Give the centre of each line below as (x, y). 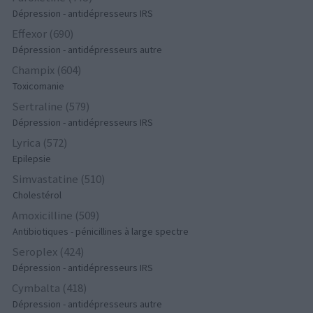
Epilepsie (32, 158)
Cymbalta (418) (50, 287)
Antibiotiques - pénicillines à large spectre (101, 231)
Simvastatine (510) (59, 179)
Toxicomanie (39, 86)
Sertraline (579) (51, 106)
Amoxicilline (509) (56, 215)
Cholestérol (37, 195)
